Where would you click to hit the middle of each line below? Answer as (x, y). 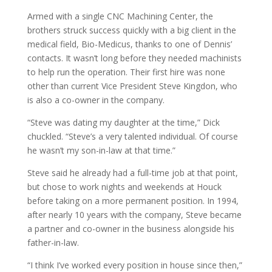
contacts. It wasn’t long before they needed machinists (134, 58)
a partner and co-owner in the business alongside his (131, 228)
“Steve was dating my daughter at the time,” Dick (123, 122)
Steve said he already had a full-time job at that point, (132, 172)
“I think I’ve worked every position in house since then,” (134, 265)
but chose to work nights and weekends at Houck (124, 186)
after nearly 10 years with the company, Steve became (134, 214)
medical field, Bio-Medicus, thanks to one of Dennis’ (129, 44)
